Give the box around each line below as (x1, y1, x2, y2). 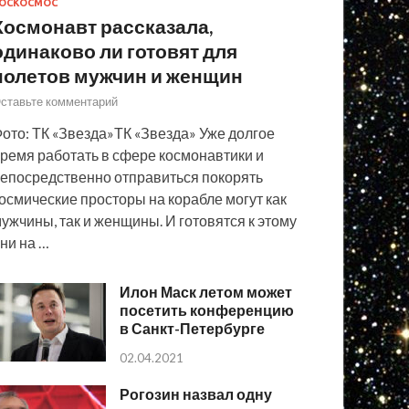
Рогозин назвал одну (120, 385, 273, 404)
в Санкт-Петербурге (120, 320, 266, 338)
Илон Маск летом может (120, 283, 293, 301)
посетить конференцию (120, 301, 295, 320)
